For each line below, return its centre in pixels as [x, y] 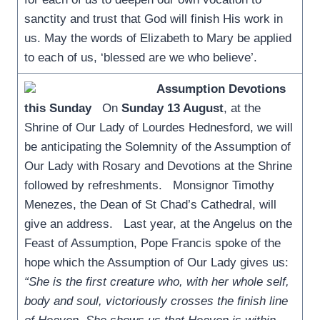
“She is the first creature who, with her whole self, [156, 281]
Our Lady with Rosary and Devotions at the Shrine [158, 166]
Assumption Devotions [221, 89]
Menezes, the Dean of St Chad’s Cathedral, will [150, 204]
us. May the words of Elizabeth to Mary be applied [157, 38]
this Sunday [57, 108]
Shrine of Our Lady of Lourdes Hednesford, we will [158, 127]
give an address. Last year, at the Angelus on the [158, 224]
